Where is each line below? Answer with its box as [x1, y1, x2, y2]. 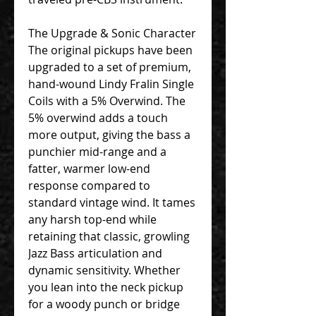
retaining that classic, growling [28, 228, 190, 244]
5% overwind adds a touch [28, 109, 168, 126]
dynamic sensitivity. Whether [28, 262, 181, 278]
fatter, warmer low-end [28, 160, 150, 176]
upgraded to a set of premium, [28, 59, 191, 75]
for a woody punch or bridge [28, 296, 180, 312]
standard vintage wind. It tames [28, 194, 195, 210]
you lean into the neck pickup [28, 279, 183, 295]
